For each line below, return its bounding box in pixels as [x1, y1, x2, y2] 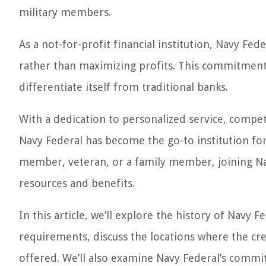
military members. [19, 6, 111, 18]
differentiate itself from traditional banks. [19, 81, 228, 93]
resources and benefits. [19, 177, 135, 189]
